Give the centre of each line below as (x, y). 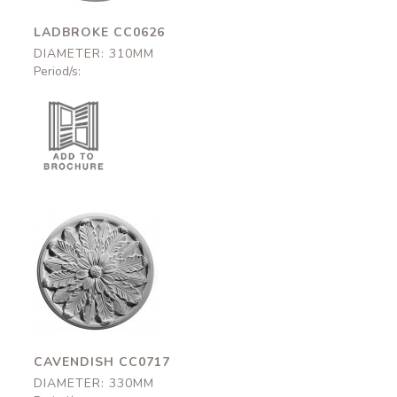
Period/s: (57, 71)
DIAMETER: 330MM (94, 383)
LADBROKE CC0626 (99, 32)
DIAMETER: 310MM (94, 54)
